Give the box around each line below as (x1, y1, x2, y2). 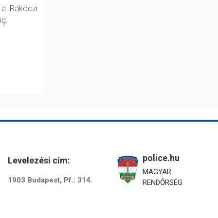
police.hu (143, 153, 180, 163)
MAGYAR (143, 167, 171, 177)
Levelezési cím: (8, 155, 70, 166)
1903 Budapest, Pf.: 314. (8, 176, 92, 185)
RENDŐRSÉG (143, 178, 182, 187)
